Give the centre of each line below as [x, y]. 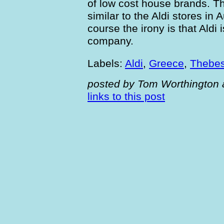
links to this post [126, 96]
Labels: [106, 63]
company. [110, 41]
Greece [166, 63]
